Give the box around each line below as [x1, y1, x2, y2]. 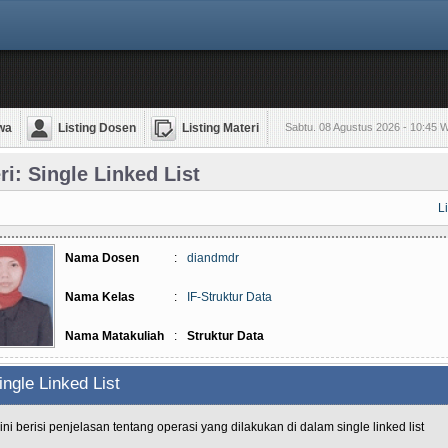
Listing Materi [182, 121, 259, 135]
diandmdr [187, 251, 239, 265]
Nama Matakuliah [65, 329, 164, 343]
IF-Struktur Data [187, 290, 272, 304]
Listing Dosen [58, 121, 136, 135]
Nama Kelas [65, 290, 135, 304]
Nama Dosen [65, 251, 139, 265]
